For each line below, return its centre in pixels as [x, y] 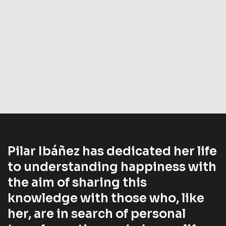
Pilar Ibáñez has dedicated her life [112, 151]
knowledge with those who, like [106, 198]
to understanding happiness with [112, 167]
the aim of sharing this [77, 182]
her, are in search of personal [97, 214]
